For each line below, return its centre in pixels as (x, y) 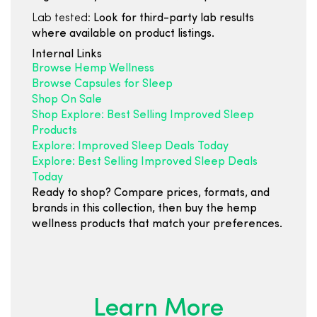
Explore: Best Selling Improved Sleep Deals (145, 162)
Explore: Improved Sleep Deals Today (130, 146)
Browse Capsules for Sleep (102, 84)
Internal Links (67, 54)
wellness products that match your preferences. (157, 224)
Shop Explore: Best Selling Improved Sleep (143, 115)
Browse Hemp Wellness (93, 69)
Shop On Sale (67, 100)
